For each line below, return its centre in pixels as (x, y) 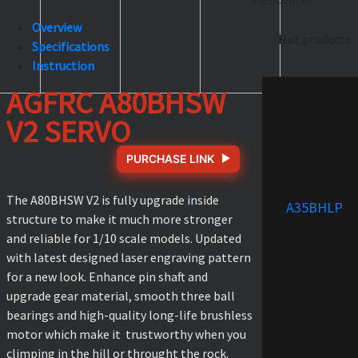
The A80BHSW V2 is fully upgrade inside (113, 199)
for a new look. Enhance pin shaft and (107, 276)
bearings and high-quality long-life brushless (129, 314)
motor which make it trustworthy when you (126, 334)
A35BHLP (314, 207)
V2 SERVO (68, 131)
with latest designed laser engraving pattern (129, 257)
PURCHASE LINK (170, 158)
